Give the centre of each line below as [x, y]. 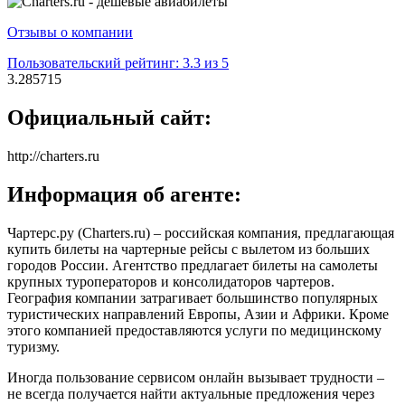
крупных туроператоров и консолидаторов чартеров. [171, 281]
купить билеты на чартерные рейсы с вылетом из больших [188, 249]
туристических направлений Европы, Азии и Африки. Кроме [198, 314]
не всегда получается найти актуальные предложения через [191, 393]
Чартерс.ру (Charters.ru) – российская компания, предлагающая [201, 232]
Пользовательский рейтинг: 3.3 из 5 [118, 62]
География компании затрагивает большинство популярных [193, 297]
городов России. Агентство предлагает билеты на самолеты [193, 265]
